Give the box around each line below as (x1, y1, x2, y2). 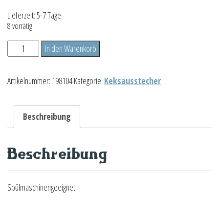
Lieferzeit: (7, 9, 37, 22)
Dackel (7, 41, 25, 53)
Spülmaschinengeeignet (7, 181, 75, 194)
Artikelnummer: (7, 75, 52, 87)
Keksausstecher (104, 75, 161, 87)
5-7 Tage (37, 9, 61, 22)
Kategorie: (74, 75, 104, 87)
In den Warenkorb (45, 43, 97, 55)
